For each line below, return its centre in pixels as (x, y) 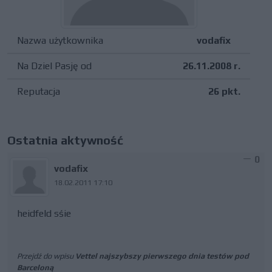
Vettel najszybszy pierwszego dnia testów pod (162, 256)
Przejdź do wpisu (46, 256)
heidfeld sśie (44, 213)
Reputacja (39, 91)
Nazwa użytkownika (60, 40)
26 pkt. (224, 91)
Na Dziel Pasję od (54, 66)
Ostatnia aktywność (65, 140)
